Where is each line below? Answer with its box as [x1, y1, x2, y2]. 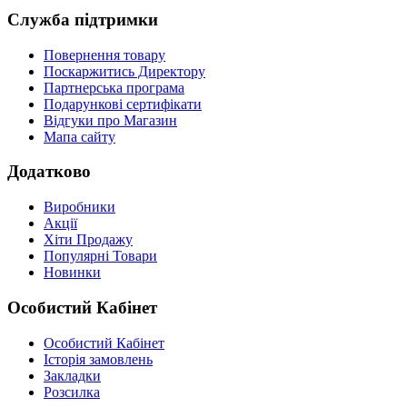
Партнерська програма [44, 79, 184, 95]
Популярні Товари [44, 248, 157, 264]
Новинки [44, 264, 101, 281]
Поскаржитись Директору [44, 63, 205, 79]
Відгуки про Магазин [44, 112, 177, 128]
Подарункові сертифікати [44, 95, 202, 112]
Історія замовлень [44, 351, 153, 367]
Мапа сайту [44, 128, 115, 144]
